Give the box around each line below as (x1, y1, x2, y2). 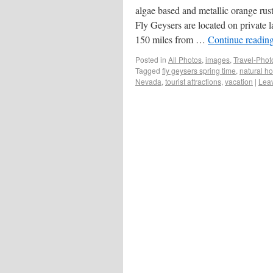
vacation (225, 76, 253, 87)
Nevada (135, 76, 161, 87)
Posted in (135, 54, 166, 65)
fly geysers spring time (162, 65, 236, 76)
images (205, 54, 230, 65)
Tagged (135, 65, 160, 76)
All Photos (168, 54, 202, 65)
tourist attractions (165, 76, 221, 87)
